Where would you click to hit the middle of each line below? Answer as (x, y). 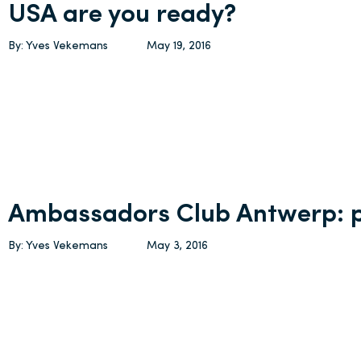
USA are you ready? (122, 15)
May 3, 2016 (178, 246)
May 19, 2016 (179, 46)
